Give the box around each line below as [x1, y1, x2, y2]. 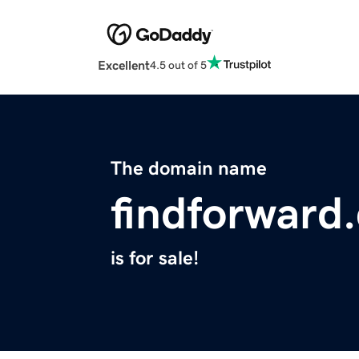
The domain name [111, 159, 267, 179]
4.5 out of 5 [150, 58, 207, 71]
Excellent [98, 58, 150, 72]
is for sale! [111, 248, 199, 268]
